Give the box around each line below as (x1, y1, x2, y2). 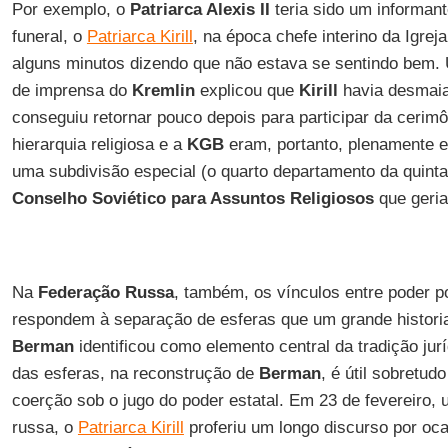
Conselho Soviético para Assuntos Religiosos (11, 189, 374, 208)
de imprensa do (11, 81, 132, 100)
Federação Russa (37, 283, 174, 302)
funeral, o (11, 27, 87, 46)
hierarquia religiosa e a (11, 135, 187, 154)
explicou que (194, 81, 299, 100)
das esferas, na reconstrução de (11, 364, 259, 383)
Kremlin (131, 81, 195, 100)
